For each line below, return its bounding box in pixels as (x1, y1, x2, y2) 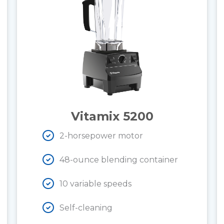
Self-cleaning (59, 202, 112, 212)
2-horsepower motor (59, 130, 143, 140)
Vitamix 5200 (70, 108, 153, 123)
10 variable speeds (59, 178, 131, 188)
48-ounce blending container (59, 154, 178, 164)
